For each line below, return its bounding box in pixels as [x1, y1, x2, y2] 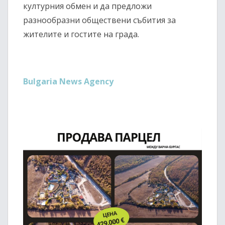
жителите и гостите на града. [23, 29, 139, 40]
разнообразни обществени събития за [23, 15, 176, 26]
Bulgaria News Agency [23, 76, 114, 87]
